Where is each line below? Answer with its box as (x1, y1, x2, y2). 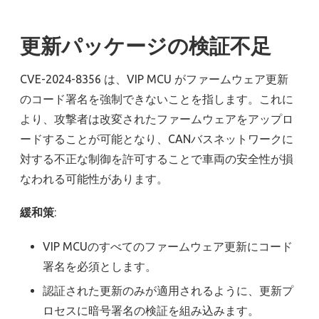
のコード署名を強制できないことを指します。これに (20, 93, 293, 106)
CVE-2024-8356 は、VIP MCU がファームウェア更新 (20, 73, 288, 86)
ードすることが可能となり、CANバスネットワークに (20, 132, 293, 146)
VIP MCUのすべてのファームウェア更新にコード (43, 239, 293, 253)
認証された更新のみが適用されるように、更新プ (43, 283, 293, 297)
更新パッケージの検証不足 (20, 33, 271, 57)
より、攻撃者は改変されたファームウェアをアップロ (20, 113, 293, 126)
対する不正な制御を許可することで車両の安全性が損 (20, 152, 293, 166)
